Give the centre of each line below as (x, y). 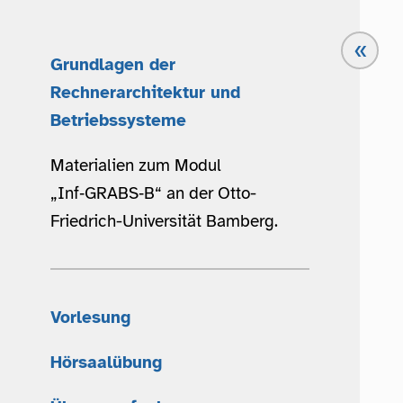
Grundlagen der (113, 64)
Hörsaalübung (106, 362)
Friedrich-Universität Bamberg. (164, 220)
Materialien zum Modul (136, 165)
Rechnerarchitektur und (145, 92)
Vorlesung (90, 318)
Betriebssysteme (118, 120)
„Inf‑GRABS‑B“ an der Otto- (153, 193)
